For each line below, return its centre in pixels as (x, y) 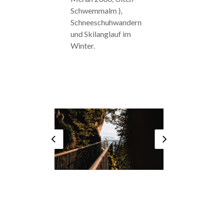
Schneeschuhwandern (106, 22)
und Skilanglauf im (100, 34)
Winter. (82, 45)
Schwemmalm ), (96, 10)
